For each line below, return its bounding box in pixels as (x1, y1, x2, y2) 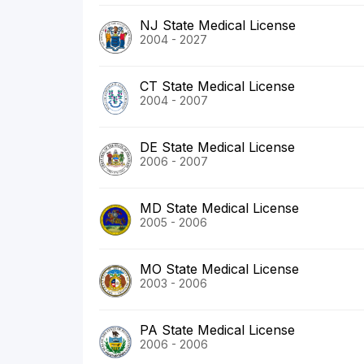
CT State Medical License (140, 78, 295, 95)
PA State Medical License (140, 322, 295, 339)
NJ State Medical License (140, 17, 296, 34)
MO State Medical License (140, 261, 299, 278)
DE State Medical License (140, 139, 295, 156)
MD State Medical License (140, 200, 299, 217)
